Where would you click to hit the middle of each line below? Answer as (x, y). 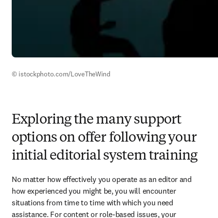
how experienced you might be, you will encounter (94, 191)
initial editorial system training (105, 156)
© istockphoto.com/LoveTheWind (61, 74)
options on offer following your (104, 138)
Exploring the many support (97, 120)
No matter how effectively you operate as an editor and (102, 179)
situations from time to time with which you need (92, 202)
